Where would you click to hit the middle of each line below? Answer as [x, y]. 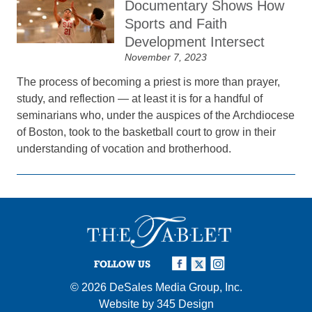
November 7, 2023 [166, 57]
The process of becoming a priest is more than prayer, [149, 82]
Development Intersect [195, 42]
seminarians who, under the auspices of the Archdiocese [156, 115]
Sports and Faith [176, 24]
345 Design [185, 304]
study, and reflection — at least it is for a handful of [140, 99]
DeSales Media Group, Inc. [175, 287]
